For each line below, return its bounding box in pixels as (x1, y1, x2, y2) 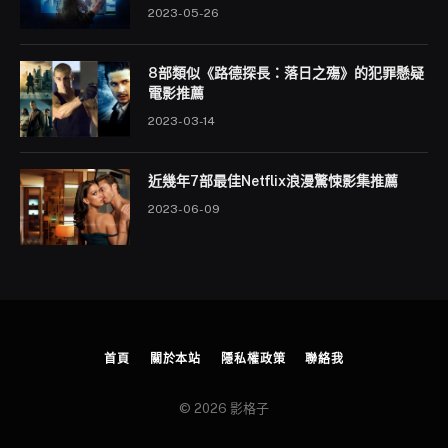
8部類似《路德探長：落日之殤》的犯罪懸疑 (148, 65, 424, 82)
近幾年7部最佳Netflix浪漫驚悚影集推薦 (148, 173, 398, 190)
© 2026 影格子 (179, 401, 269, 417)
